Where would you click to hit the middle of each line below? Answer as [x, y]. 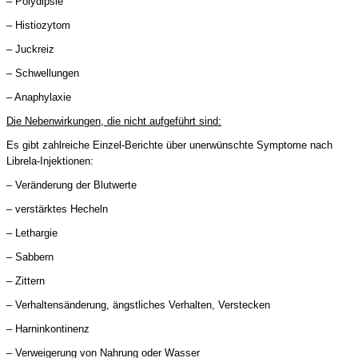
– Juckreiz [30, 49]
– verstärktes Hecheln [57, 209]
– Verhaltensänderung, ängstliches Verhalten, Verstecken [138, 304]
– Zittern [26, 280]
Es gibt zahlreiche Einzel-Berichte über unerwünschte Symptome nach [169, 145]
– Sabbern [30, 257]
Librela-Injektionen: [50, 161]
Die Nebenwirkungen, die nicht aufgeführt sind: [114, 121]
